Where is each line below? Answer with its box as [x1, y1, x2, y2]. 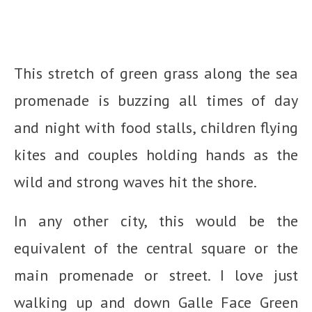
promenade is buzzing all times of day [14, 90, 298, 110]
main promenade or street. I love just [14, 265, 298, 285]
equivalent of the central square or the [14, 237, 298, 258]
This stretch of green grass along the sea [14, 63, 298, 83]
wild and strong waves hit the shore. [14, 171, 257, 192]
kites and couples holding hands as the [14, 144, 298, 164]
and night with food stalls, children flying [14, 117, 298, 137]
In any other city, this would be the [14, 210, 298, 231]
